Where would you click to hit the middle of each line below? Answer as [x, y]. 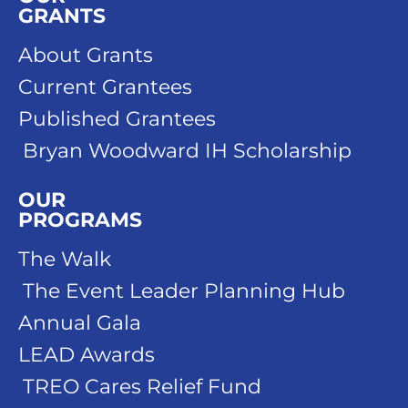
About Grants [86, 55]
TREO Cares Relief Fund [142, 387]
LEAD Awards [87, 355]
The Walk [65, 259]
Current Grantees [105, 87]
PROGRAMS [80, 220]
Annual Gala [80, 323]
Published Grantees [117, 119]
